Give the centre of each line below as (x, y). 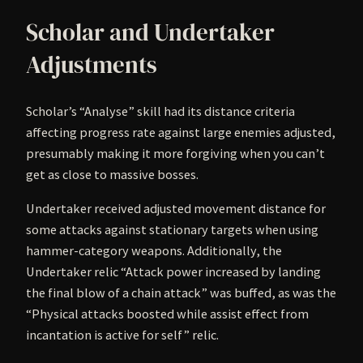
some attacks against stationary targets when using (172, 230)
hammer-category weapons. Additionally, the (154, 251)
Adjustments (92, 64)
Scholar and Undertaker (150, 32)
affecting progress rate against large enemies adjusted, (181, 132)
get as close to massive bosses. (112, 175)
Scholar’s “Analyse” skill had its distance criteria (160, 111)
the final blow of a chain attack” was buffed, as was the (181, 293)
